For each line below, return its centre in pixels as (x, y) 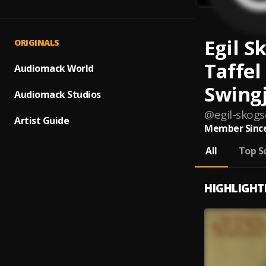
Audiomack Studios (58, 94)
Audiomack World (54, 68)
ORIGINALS (37, 42)
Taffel (232, 71)
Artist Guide (42, 121)
